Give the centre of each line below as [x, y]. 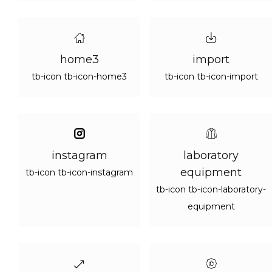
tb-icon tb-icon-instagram [79, 172]
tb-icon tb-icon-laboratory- [211, 189]
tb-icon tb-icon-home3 [79, 76]
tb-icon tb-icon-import [211, 76]
